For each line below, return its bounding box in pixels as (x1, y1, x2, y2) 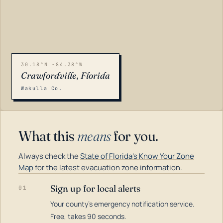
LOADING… (11, 200, 49, 207)
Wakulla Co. (21, 85, 63, 92)
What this (18, 127, 77, 144)
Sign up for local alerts (50, 183, 140, 194)
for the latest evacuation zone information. (33, 162, 182, 173)
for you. (111, 127, 158, 144)
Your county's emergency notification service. (50, 199, 195, 209)
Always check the (18, 151, 80, 161)
